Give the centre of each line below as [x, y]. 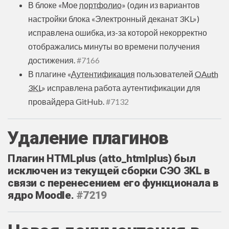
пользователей [165, 74]
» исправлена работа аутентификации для [121, 87]
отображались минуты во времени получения [114, 46]
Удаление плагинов [88, 138]
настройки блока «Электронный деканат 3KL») [114, 18]
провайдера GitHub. [67, 101]
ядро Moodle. [42, 195]
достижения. [52, 60]
